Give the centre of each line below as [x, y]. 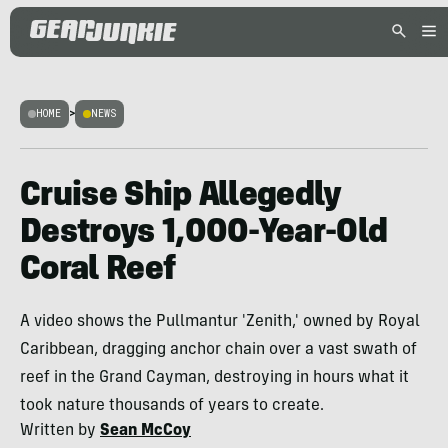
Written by [60, 431]
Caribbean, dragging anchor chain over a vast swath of [218, 350]
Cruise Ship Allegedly [181, 197]
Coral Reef [98, 271]
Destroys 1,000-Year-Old [204, 234]
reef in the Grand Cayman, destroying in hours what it [214, 378]
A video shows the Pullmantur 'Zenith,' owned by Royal [220, 322]
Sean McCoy [145, 431]
